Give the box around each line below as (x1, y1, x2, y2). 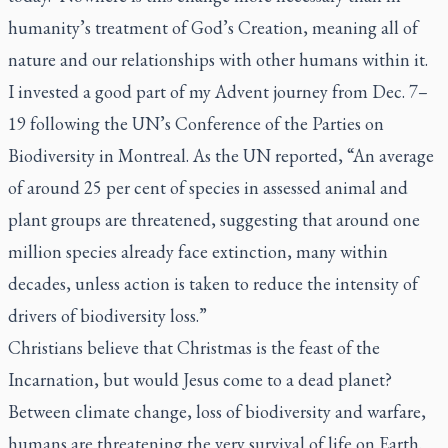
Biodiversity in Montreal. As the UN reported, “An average (8, 144, 434, 167)
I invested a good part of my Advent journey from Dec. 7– (8, 80, 428, 103)
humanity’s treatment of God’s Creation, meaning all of (8, 16, 418, 39)
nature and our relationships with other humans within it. (8, 48, 428, 71)
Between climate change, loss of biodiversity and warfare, (8, 400, 426, 423)
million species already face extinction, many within (8, 240, 388, 263)
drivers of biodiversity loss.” (8, 304, 211, 327)
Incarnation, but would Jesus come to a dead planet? (8, 368, 392, 391)
